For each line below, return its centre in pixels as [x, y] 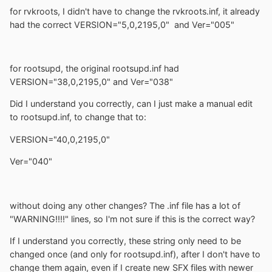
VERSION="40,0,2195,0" [65, 139]
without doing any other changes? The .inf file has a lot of [125, 205]
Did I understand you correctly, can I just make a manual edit [131, 104]
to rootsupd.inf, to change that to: [78, 117]
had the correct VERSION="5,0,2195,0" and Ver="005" [122, 24]
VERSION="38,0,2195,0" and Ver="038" [91, 82]
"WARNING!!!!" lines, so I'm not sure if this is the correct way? [132, 219]
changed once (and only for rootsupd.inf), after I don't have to [135, 254]
